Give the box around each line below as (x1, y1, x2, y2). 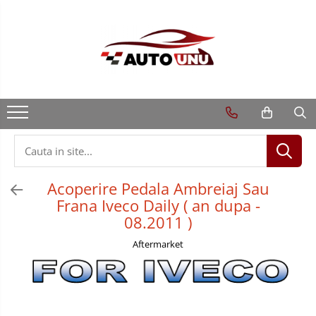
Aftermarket (133, 238, 183, 250)
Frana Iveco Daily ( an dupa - (56, 195, 260, 216)
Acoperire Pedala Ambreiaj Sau (47, 178, 269, 199)
